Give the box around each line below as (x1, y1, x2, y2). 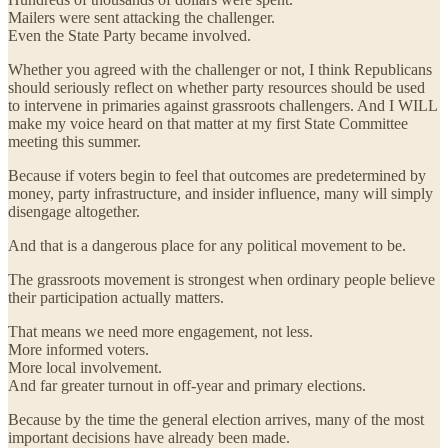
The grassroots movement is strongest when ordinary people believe (8, 270, 435, 288)
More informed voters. (8, 340, 149, 358)
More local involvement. (8, 358, 162, 376)
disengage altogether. (8, 202, 140, 220)
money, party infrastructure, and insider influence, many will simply (8, 184, 433, 202)
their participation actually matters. (8, 288, 224, 306)
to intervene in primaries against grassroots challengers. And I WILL (8, 96, 437, 114)
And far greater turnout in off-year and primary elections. (8, 376, 366, 394)
